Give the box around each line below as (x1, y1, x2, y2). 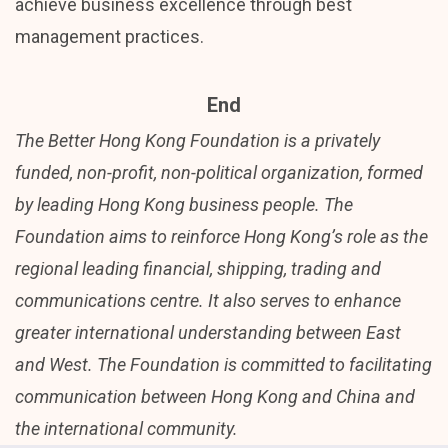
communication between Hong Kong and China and (15, 385, 415, 407)
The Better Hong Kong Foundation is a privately (15, 129, 380, 151)
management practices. (15, 25, 204, 47)
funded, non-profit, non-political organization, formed (15, 161, 423, 183)
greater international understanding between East (15, 321, 401, 343)
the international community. (15, 417, 238, 439)
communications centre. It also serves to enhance (15, 289, 401, 311)
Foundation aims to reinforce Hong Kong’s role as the (15, 225, 428, 247)
